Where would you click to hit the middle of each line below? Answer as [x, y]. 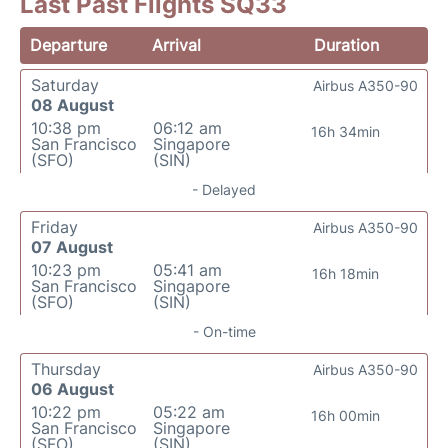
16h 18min [346, 274]
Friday [54, 227]
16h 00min [346, 416]
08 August [72, 105]
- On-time [224, 332]
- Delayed [224, 190]
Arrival [177, 45]
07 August [72, 247]
